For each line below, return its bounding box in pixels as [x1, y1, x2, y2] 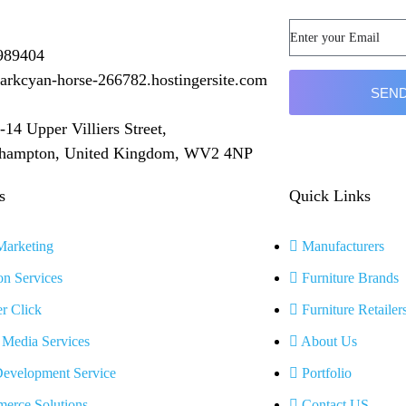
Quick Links [288, 187, 371, 205]
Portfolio [301, 365, 352, 381]
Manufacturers [301, 238, 384, 254]
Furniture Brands [301, 270, 399, 285]
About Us [300, 333, 357, 349]
